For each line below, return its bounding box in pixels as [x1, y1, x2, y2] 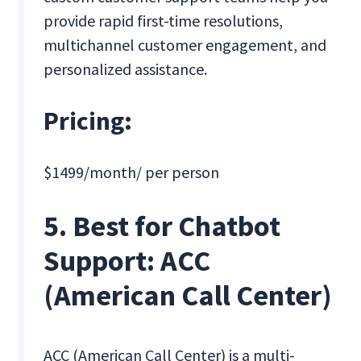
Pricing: [44, 105, 133, 138]
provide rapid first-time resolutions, [44, 10, 284, 31]
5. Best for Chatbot [44, 208, 281, 245]
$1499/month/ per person [44, 162, 220, 183]
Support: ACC [44, 243, 211, 280]
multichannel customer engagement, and [44, 35, 327, 56]
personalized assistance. [44, 59, 208, 80]
